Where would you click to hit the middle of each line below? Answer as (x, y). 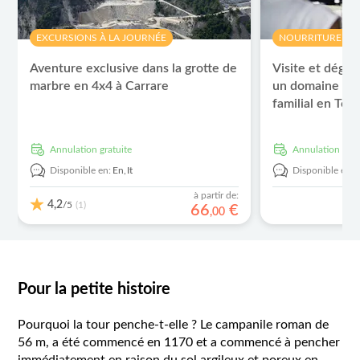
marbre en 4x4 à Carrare (100, 86)
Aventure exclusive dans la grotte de (134, 68)
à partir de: (217, 195)
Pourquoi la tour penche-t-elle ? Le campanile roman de (174, 325)
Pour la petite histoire (94, 289)
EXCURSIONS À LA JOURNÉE (102, 38)
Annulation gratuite (94, 149)
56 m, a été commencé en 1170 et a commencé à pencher (179, 342)
